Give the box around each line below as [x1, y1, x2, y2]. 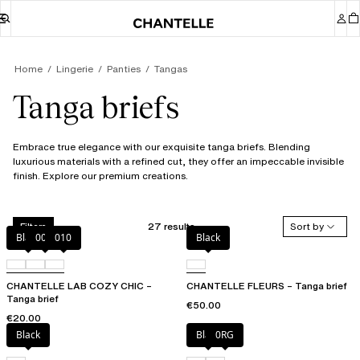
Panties [107, 62, 141, 76]
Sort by [290, 219, 324, 234]
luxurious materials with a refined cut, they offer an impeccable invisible [13, 154, 344, 169]
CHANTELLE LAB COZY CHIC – [6, 279, 152, 293]
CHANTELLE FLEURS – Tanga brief [186, 279, 347, 293]
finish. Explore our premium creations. [13, 169, 188, 183]
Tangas [154, 62, 187, 76]
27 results [148, 219, 195, 233]
